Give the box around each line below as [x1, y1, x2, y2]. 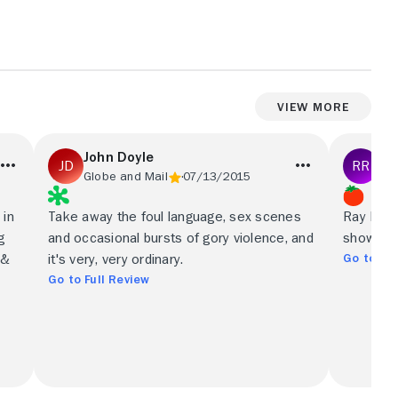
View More [277, 99, 349, 113]
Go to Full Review [48, 273, 150, 285]
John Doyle [84, 150, 154, 164]
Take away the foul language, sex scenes [48, 210, 301, 224]
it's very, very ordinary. [48, 252, 184, 267]
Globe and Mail [84, 170, 168, 182]
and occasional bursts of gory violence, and [48, 231, 314, 245]
